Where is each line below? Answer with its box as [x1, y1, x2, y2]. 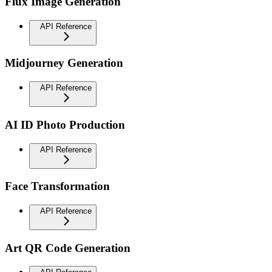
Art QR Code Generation [5, 241, 131, 254]
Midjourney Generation [5, 56, 123, 70]
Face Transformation [5, 180, 110, 193]
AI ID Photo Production [5, 118, 125, 131]
